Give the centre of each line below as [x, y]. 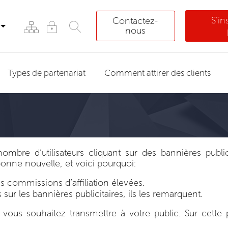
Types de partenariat [47, 73]
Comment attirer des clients [157, 73]
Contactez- [136, 21]
